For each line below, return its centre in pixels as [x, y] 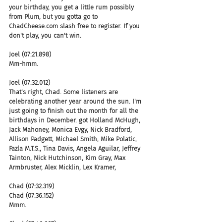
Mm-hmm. [24, 63]
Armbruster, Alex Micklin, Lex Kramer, [62, 167]
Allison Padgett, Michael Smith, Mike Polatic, [74, 139]
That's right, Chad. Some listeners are [64, 92]
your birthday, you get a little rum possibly [72, 7]
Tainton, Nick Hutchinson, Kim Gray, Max [68, 158]
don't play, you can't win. [45, 35]
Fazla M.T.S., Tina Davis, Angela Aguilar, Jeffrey [76, 148]
